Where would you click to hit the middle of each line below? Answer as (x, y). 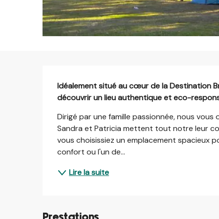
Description (88, 77)
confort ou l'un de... (91, 152)
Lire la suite (89, 172)
